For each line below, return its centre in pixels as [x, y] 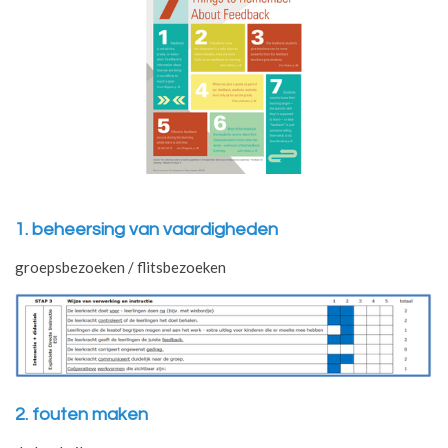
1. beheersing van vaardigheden [146, 229]
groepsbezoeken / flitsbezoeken [120, 266]
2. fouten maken [81, 414]
